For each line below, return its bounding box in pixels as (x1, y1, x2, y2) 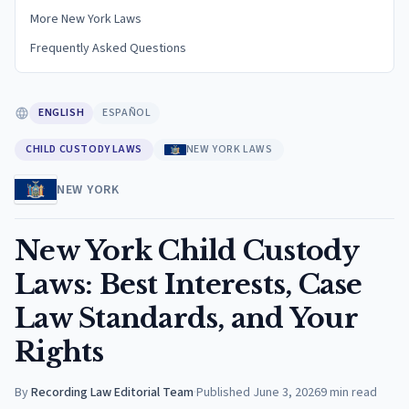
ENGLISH (38, 105, 85, 121)
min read (330, 383, 377, 402)
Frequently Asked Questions (30, 39, 186, 58)
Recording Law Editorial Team (31, 383, 194, 402)
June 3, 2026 (253, 383, 320, 402)
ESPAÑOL (102, 105, 152, 121)
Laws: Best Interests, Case (15, 267, 362, 301)
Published (196, 383, 250, 402)
